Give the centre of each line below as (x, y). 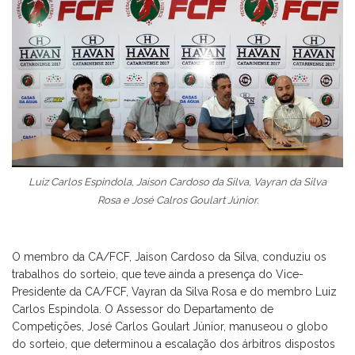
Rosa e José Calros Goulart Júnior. (177, 200)
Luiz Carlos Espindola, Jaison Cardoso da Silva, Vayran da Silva (177, 181)
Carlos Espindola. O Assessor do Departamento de (143, 309)
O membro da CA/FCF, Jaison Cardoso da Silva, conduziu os (169, 256)
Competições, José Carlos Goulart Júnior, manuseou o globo (170, 326)
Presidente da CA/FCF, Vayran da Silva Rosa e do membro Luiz (174, 291)
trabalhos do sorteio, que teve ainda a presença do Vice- (158, 274)
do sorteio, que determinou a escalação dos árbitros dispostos (174, 344)
